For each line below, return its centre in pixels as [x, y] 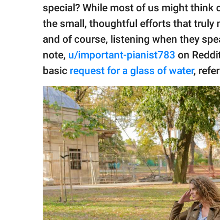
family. [26, 11]
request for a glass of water [132, 71]
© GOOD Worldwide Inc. [49, 35]
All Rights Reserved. [44, 44]
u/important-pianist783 [122, 55]
